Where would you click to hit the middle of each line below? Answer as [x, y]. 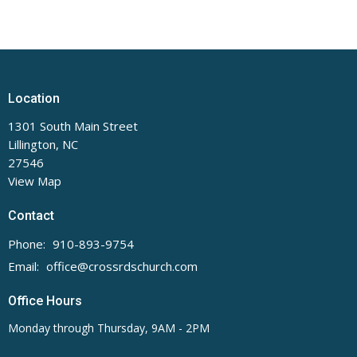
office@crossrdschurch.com [122, 266]
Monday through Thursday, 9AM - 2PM [109, 328]
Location [34, 98]
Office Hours [45, 300]
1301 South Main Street [73, 126]
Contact [31, 216]
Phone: [28, 243]
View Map [35, 181]
